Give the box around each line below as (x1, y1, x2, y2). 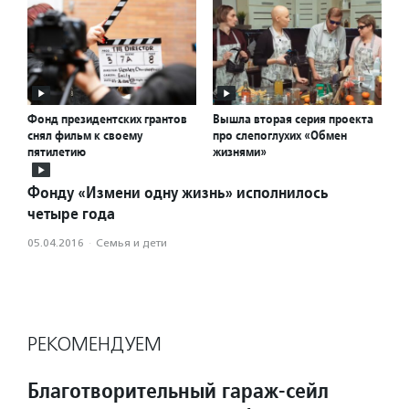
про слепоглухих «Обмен (213, 127, 347, 144)
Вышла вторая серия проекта (213, 110, 373, 128)
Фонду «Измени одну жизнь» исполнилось (27, 182, 328, 204)
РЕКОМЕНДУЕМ (27, 332, 162, 357)
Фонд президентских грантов (27, 110, 187, 128)
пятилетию (27, 143, 86, 161)
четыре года (27, 203, 115, 225)
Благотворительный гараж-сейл (27, 376, 329, 405)
